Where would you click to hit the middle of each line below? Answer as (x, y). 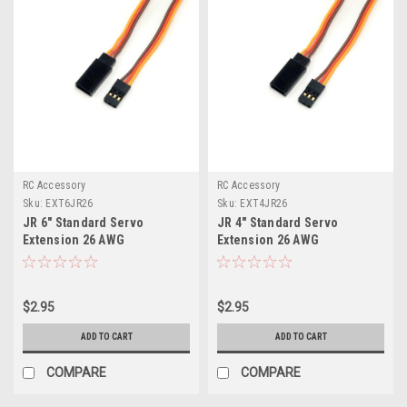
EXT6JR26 (69, 203)
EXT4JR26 (264, 203)
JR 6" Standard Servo (83, 222)
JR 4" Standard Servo (278, 222)
